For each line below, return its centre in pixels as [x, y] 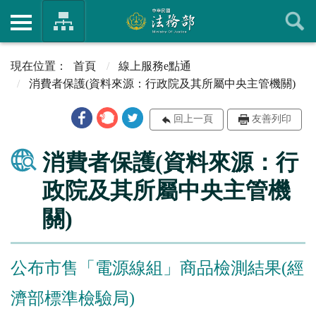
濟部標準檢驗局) [73, 298]
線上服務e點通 [154, 66]
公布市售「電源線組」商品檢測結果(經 [157, 268]
